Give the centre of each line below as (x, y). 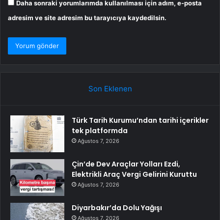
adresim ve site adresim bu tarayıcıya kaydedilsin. (87, 17)
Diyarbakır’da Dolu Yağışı (117, 207)
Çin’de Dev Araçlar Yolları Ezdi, (126, 164)
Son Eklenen (110, 88)
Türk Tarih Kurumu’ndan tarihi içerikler (140, 120)
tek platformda (100, 130)
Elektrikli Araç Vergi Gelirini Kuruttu (134, 174)
